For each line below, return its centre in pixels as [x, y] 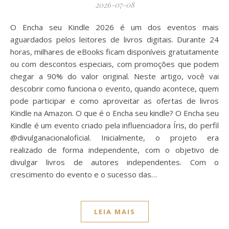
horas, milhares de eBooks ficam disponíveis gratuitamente [114, 52]
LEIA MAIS [114, 212]
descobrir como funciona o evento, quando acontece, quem [114, 88]
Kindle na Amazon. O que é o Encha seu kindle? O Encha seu [114, 113]
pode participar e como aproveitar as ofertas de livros [114, 101]
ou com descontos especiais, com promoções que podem [114, 64]
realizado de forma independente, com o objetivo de [114, 150]
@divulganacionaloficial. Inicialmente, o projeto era [114, 138]
